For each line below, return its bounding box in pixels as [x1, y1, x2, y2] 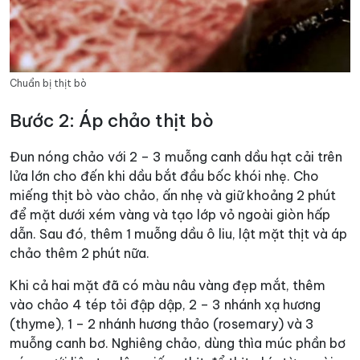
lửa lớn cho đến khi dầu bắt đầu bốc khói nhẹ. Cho [10, 168, 319, 185]
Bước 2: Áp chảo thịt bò [10, 109, 214, 133]
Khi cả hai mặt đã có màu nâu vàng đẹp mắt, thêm [10, 277, 325, 294]
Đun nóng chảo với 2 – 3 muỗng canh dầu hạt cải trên [10, 149, 342, 166]
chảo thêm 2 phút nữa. [10, 245, 149, 262]
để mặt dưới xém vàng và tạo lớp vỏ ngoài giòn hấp [10, 207, 330, 223]
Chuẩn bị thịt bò [10, 77, 87, 90]
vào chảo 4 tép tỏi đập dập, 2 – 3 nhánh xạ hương [10, 297, 321, 313]
